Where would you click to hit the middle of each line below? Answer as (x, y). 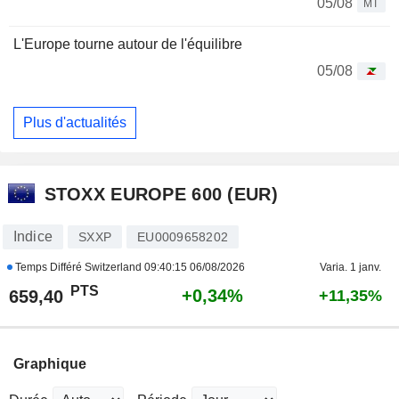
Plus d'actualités (75, 122)
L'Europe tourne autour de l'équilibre (128, 45)
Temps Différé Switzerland (78, 267)
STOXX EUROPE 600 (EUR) (161, 195)
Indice (33, 236)
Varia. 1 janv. (350, 267)
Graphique (50, 363)
